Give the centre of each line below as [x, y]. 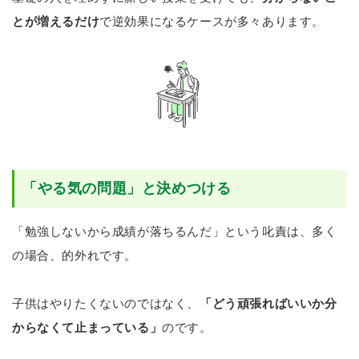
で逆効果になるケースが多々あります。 [212, 21]
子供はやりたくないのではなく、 [106, 303]
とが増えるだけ [56, 21]
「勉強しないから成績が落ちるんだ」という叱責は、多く [175, 231]
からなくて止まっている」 [87, 327]
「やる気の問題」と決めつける [127, 188]
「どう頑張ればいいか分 [268, 303]
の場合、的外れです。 [75, 255]
